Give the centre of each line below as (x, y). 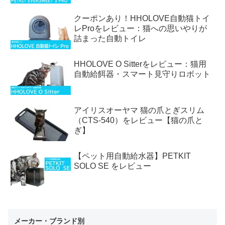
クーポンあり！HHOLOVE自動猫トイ (142, 19)
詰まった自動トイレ (110, 39)
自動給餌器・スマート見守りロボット (142, 74)
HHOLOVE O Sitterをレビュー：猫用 (140, 64)
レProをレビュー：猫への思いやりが (141, 29)
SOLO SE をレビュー (113, 166)
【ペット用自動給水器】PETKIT (133, 156)
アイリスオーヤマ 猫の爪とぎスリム (139, 110)
